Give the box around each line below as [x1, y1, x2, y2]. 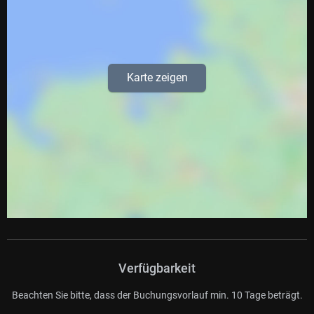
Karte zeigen [126, 70, 188, 84]
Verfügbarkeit [118, 260, 196, 275]
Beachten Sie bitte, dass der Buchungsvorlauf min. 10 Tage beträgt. [11, 289, 303, 301]
